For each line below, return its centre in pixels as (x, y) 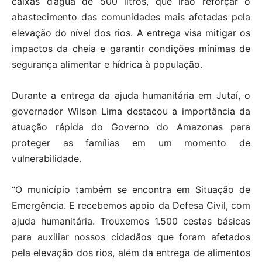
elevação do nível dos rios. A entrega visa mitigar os (131, 32)
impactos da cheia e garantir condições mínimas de (131, 48)
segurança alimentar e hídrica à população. (107, 64)
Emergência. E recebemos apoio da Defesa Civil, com (131, 205)
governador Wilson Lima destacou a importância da (131, 111)
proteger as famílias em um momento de (131, 142)
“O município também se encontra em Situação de (131, 189)
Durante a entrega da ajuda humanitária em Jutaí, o (131, 95)
